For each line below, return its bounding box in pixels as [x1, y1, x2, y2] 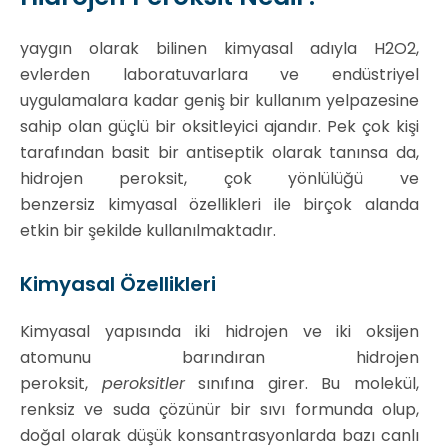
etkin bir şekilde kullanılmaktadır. [20, 219, 276, 242]
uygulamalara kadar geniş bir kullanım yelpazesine [20, 89, 419, 112]
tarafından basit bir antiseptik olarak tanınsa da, [20, 141, 419, 164]
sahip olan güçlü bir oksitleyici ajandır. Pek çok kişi [20, 115, 419, 138]
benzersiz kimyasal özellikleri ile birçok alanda [20, 193, 419, 216]
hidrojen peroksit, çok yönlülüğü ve [20, 167, 419, 190]
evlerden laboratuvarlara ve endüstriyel [20, 63, 419, 86]
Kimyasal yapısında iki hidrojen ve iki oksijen [20, 320, 419, 343]
